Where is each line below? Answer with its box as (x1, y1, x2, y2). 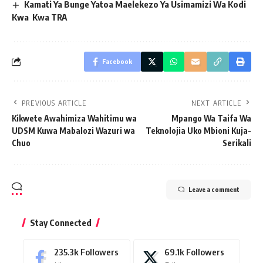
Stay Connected (30, 217, 92, 228)
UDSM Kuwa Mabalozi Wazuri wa (12, 125, 135, 136)
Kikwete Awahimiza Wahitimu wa (12, 113, 137, 123)
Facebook (102, 57, 132, 65)
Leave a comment (188, 185, 240, 193)
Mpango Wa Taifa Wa (171, 113, 251, 123)
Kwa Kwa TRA (12, 11, 67, 22)
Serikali (222, 137, 251, 148)
